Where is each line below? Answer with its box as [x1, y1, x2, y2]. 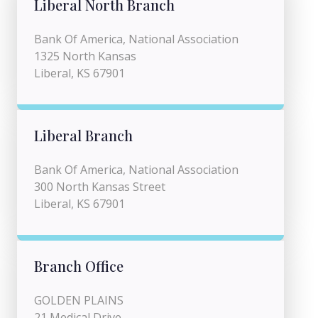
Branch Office [34, 256, 124, 275]
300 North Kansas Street [34, 179, 165, 194]
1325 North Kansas [34, 48, 136, 64]
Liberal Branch [34, 126, 133, 145]
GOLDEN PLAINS [34, 292, 124, 308]
